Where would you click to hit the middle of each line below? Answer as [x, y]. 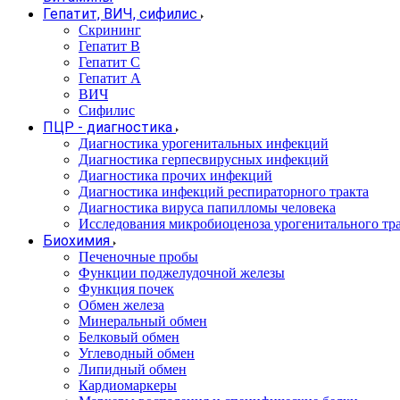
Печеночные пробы [138, 257]
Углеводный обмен [137, 354]
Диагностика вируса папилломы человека [207, 208]
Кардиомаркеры [128, 386]
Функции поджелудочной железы [182, 273]
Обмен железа [121, 305]
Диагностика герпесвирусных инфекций [204, 160]
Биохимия [76, 241]
